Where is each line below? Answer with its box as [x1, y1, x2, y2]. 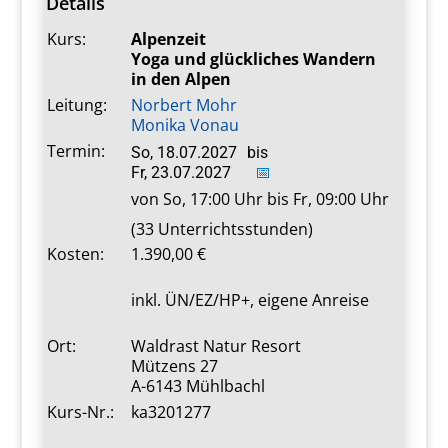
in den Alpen [130, 68, 231, 91]
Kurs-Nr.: [46, 401, 114, 424]
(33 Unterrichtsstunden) [130, 217, 313, 240]
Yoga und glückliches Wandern [130, 48, 376, 71]
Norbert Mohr [130, 94, 237, 117]
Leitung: [46, 94, 107, 117]
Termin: [46, 140, 105, 163]
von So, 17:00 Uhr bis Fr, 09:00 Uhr [130, 187, 389, 210]
